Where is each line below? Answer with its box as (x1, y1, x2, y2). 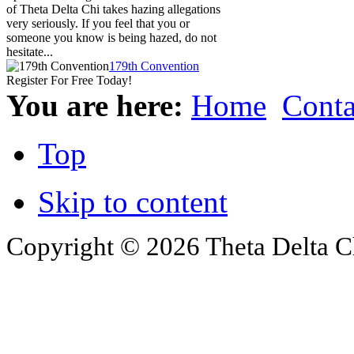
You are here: (6, 88, 191, 123)
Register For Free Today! (6, 73, 132, 88)
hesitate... (6, 45, 53, 59)
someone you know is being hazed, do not (6, 31, 217, 45)
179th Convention (109, 59, 199, 73)
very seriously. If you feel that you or (6, 17, 190, 31)
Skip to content (38, 185, 228, 220)
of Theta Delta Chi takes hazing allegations (6, 2, 220, 17)
